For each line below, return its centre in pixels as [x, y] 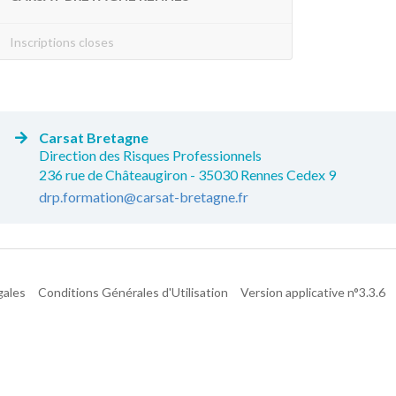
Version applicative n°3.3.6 [313, 293]
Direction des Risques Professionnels [150, 156]
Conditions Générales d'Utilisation [133, 293]
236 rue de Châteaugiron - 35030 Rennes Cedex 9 [187, 175]
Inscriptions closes [62, 42]
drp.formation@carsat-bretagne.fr [144, 197]
